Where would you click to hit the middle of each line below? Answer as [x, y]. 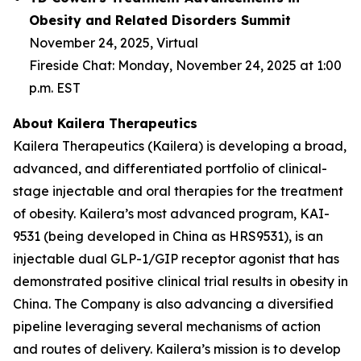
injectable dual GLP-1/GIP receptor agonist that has [176, 259]
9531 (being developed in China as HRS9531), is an [168, 236]
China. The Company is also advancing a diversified [173, 304]
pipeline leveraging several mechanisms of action [167, 326]
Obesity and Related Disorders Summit [160, 20]
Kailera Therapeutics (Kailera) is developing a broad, [180, 146]
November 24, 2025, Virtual [114, 43]
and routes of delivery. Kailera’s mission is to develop [177, 349]
